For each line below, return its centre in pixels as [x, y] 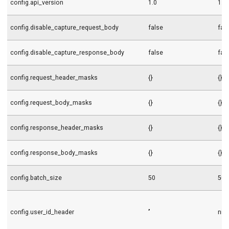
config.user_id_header [42, 212]
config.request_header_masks [54, 78]
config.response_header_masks [57, 128]
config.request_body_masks [51, 103]
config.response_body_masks [54, 153]
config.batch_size [36, 178]
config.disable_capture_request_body [65, 28]
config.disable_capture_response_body [67, 53]
